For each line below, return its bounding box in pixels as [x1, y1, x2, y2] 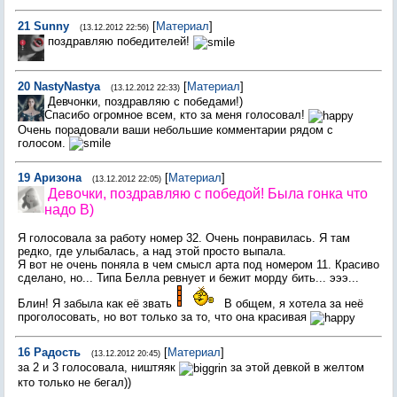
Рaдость [34, 346, 81, 359]
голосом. [18, 136, 69, 150]
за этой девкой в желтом [227, 361, 364, 374]
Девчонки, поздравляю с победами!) [48, 95, 243, 108]
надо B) [44, 202, 94, 217]
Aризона [34, 171, 82, 184]
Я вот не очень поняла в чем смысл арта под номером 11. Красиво [18, 258, 379, 271]
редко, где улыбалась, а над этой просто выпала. [18, 245, 286, 258]
